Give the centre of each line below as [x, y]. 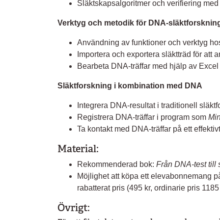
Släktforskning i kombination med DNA [130, 86]
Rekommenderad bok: [117, 164]
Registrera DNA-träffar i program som [143, 117]
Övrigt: [74, 208]
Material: [78, 149]
